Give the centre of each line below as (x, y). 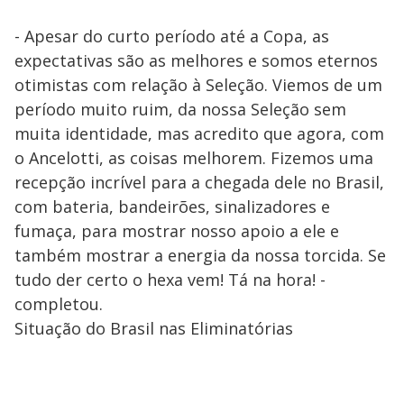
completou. (59, 303)
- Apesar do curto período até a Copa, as (172, 36)
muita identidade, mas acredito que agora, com (199, 133)
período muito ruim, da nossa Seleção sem (180, 109)
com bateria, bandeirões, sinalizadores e (172, 206)
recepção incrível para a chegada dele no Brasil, (199, 182)
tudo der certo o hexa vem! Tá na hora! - (170, 279)
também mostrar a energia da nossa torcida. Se (200, 255)
